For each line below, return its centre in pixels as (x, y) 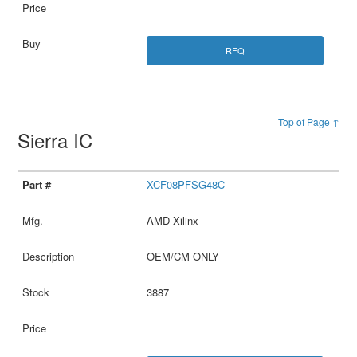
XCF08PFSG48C (185, 185)
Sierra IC (58, 140)
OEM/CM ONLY (182, 257)
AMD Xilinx (172, 221)
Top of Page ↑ (308, 122)
